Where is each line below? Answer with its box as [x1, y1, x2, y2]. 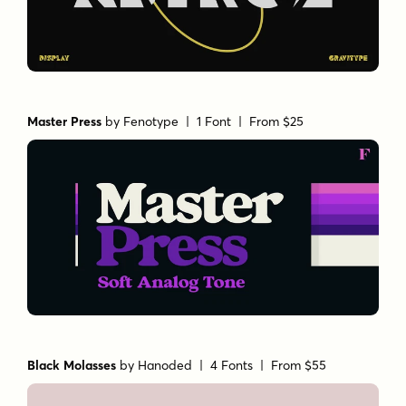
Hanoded [138, 356, 193, 373]
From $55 [271, 356, 327, 373]
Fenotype [123, 113, 179, 130]
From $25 [249, 113, 304, 130]
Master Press [27, 113, 102, 130]
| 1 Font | [179, 113, 250, 130]
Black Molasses [27, 356, 117, 373]
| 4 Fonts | [192, 356, 272, 373]
